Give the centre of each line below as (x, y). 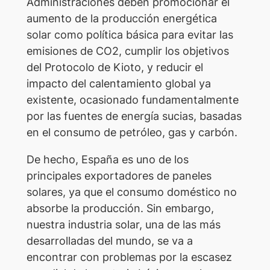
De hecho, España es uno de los (107, 160)
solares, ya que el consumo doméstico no (131, 192)
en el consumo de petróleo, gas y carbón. (132, 133)
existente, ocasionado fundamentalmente (132, 100)
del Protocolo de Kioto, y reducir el (115, 67)
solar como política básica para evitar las (130, 35)
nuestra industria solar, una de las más (123, 225)
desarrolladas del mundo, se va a (109, 241)
